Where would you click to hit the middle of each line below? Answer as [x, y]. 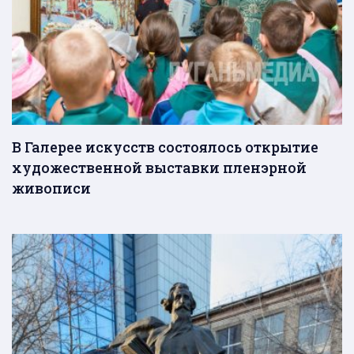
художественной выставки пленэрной [159, 167]
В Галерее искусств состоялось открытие [165, 147]
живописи [51, 188]
